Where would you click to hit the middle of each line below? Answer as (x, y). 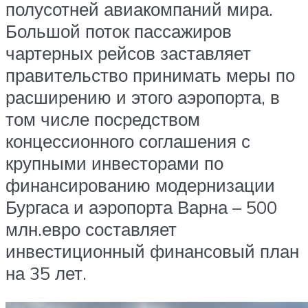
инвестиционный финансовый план (152, 251)
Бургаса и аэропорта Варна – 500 (141, 207)
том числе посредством (103, 119)
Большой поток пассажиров (119, 31)
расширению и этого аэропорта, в (143, 97)
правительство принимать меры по (150, 75)
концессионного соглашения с (128, 141)
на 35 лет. (46, 273)
